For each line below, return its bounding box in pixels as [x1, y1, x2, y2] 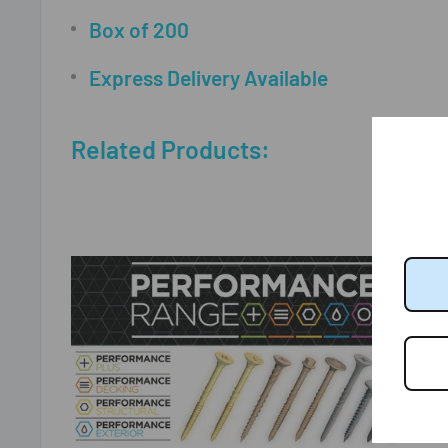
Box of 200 [89, 16, 189, 42]
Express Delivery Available [89, 64, 328, 90]
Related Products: [71, 134, 270, 165]
